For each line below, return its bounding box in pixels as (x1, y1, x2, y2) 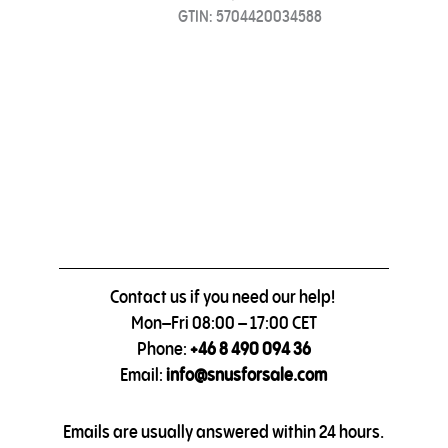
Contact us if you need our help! (109, 284, 338, 308)
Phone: (136, 336, 190, 360)
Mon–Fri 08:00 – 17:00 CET (130, 310, 317, 334)
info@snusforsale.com (166, 362, 328, 386)
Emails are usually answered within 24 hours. (63, 420, 385, 443)
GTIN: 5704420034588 (178, 6, 323, 28)
